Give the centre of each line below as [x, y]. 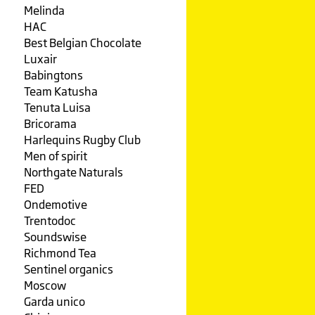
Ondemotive [55, 205]
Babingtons [53, 75]
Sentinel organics [68, 269]
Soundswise [55, 237]
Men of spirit [55, 156]
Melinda [44, 11]
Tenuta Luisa [57, 108]
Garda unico [54, 302]
